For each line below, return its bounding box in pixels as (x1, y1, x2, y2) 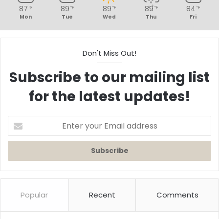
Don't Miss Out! (83, 47, 136, 58)
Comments (156, 189, 198, 200)
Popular (21, 189, 48, 200)
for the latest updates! (28, 87, 191, 106)
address (7, 146, 34, 156)
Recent (89, 189, 115, 200)
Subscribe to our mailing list (9, 67, 210, 87)
